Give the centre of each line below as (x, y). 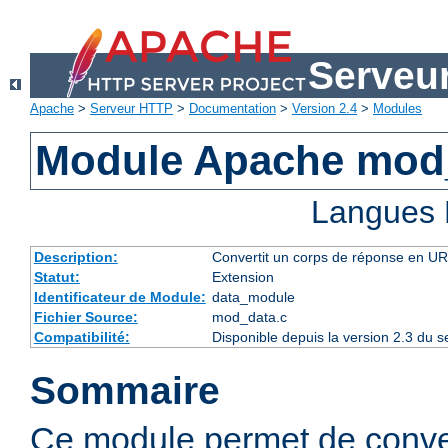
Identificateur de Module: (119, 297)
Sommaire (125, 391)
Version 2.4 (324, 109)
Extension (242, 277)
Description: (75, 257)
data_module (253, 297)
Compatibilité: (81, 337)
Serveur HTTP (131, 109)
